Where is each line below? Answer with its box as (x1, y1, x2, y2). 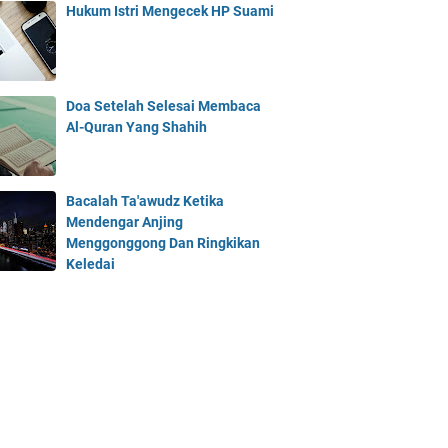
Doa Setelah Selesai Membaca (66, 98, 261, 114)
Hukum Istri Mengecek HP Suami (66, 3, 274, 19)
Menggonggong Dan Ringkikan (66, 235, 260, 251)
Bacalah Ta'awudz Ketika (66, 193, 224, 209)
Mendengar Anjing (66, 214, 183, 230)
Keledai (66, 256, 115, 272)
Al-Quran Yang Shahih (66, 119, 207, 135)
